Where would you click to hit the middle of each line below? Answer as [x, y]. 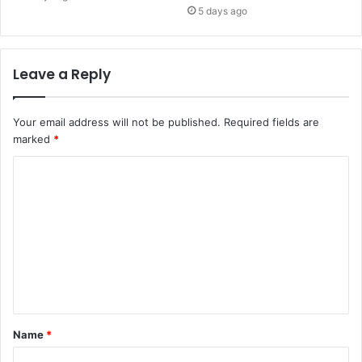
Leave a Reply [62, 74]
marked [33, 139]
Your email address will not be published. [117, 122]
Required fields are [271, 122]
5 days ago [223, 11]
